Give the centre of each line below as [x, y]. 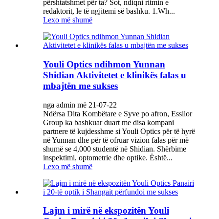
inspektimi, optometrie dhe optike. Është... [108, 157]
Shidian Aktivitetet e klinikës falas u [115, 75]
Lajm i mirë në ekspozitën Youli [106, 211]
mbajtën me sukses [80, 86]
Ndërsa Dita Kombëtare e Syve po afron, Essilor [118, 113]
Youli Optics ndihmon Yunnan [104, 64]
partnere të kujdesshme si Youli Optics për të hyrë [119, 131]
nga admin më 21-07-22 [80, 105]
